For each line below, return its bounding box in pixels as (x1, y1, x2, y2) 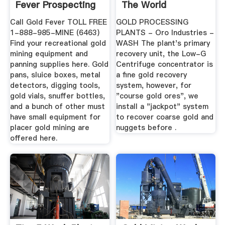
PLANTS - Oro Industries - (116, 28, 214, 38)
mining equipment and (10, 49, 88, 59)
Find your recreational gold (10, 38, 106, 49)
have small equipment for (10, 112, 100, 123)
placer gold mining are (10, 123, 89, 133)
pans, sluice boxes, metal (10, 70, 100, 80)
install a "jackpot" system (116, 101, 209, 112)
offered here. (10, 133, 57, 144)
